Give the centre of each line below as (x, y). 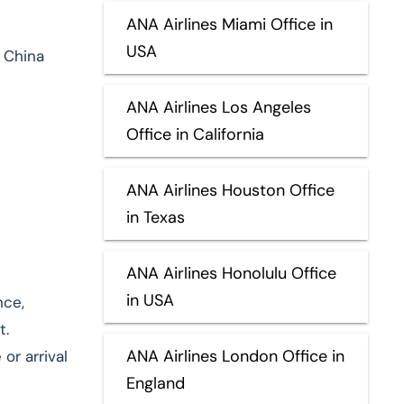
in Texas (155, 217)
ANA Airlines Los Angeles (218, 107)
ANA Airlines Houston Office (230, 190)
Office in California (195, 134)
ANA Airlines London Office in (235, 356)
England (155, 383)
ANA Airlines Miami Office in (229, 24)
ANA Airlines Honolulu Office (231, 273)
